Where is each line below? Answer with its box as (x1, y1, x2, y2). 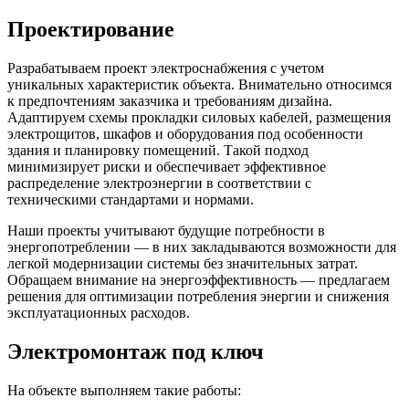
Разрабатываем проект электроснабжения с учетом (7, 59, 324, 76)
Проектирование (7, 16, 174, 41)
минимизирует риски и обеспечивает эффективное (7, 158, 326, 174)
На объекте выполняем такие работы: (7, 382, 241, 398)
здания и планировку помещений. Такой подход (7, 142, 309, 158)
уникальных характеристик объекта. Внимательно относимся (7, 76, 392, 92)
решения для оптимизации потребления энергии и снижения (7, 288, 389, 304)
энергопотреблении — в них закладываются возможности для (7, 238, 396, 255)
